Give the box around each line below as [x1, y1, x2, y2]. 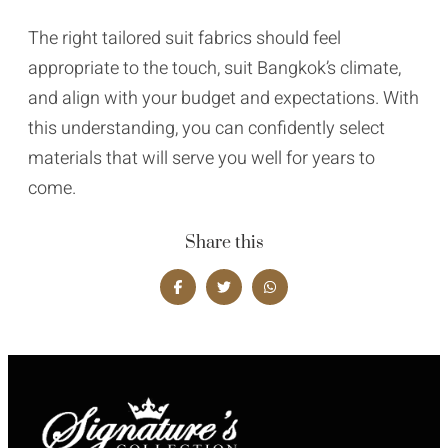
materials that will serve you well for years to [28, 144, 375, 172]
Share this [184, 231, 264, 254]
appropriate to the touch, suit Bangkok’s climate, [28, 54, 401, 82]
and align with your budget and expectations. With [28, 84, 419, 112]
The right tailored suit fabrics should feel [28, 24, 341, 52]
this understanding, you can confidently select [28, 114, 385, 142]
